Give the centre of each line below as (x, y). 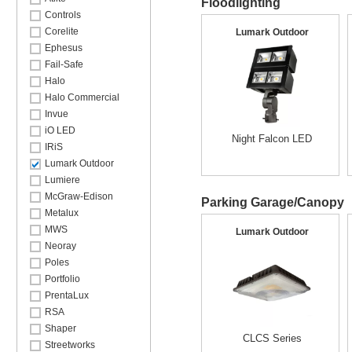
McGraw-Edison (79, 196)
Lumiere (62, 180)
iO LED (60, 130)
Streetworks (70, 345)
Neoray (60, 246)
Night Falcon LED (272, 139)
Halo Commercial (82, 97)
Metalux (62, 213)
